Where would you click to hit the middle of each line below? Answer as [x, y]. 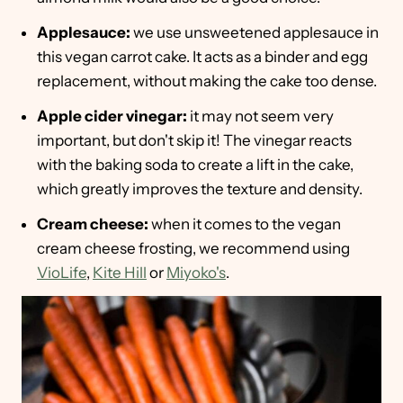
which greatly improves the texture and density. [200, 189]
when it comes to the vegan [246, 224]
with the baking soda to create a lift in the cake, [195, 165]
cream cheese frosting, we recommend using [193, 249]
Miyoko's [196, 273]
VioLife [62, 273]
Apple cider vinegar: [113, 116]
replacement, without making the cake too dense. [207, 81]
